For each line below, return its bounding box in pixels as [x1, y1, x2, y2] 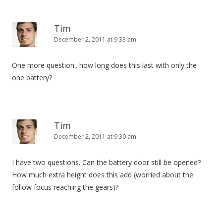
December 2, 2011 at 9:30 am [54, 132, 136, 141]
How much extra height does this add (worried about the [12, 170, 193, 179]
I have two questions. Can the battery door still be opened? [12, 158, 201, 167]
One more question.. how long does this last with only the [12, 60, 197, 70]
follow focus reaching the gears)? [12, 182, 118, 192]
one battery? [12, 73, 52, 82]
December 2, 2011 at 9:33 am [54, 35, 136, 44]
